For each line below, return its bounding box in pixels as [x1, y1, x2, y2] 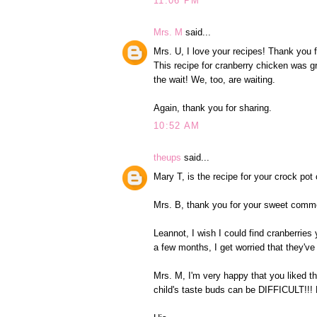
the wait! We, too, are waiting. [154, 74, 275, 85]
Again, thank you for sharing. [154, 102, 272, 113]
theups [154, 152, 181, 163]
